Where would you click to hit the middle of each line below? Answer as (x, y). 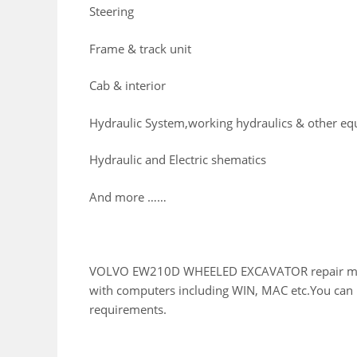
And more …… (128, 196)
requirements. (128, 309)
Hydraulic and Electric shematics (178, 160)
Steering (112, 12)
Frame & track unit (140, 48)
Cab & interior (127, 86)
